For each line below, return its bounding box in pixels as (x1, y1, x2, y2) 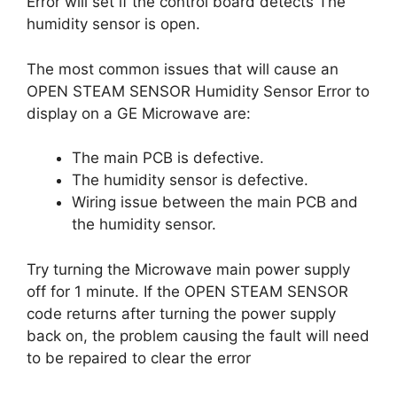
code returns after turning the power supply (27, 304, 336, 323)
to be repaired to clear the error (27, 348, 251, 367)
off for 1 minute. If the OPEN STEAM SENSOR (27, 282, 348, 300)
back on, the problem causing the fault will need (27, 326, 370, 345)
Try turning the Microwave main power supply (27, 260, 350, 278)
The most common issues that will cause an (27, 59, 339, 78)
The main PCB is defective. (72, 149, 264, 167)
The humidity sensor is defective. (72, 171, 308, 189)
